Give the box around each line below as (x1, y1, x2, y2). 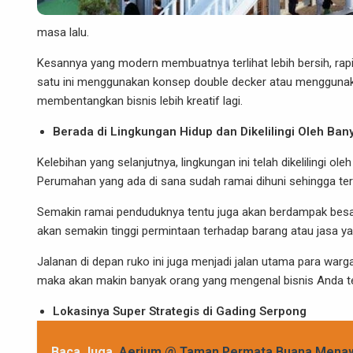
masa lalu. (37, 25, 89, 39)
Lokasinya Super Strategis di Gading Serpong (53, 304, 307, 318)
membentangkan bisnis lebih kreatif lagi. (37, 94, 243, 108)
